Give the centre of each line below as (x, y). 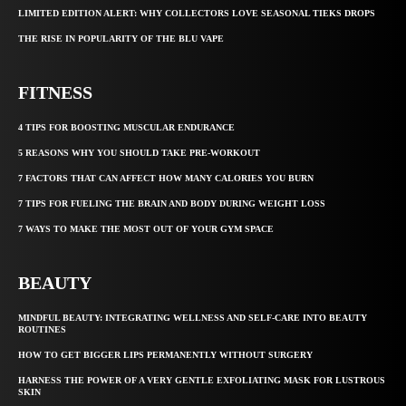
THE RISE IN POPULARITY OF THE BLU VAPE (121, 39)
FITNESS (55, 93)
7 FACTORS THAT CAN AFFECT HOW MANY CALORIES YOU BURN (166, 179)
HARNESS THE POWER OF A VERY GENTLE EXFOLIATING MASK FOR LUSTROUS (202, 381)
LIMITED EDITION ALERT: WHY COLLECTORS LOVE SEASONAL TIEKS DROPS (197, 14)
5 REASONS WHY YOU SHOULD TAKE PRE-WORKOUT (139, 153)
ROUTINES (42, 330)
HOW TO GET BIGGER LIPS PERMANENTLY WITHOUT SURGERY (165, 355)
